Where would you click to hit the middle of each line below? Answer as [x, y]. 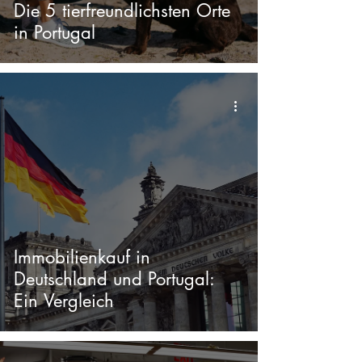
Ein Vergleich [64, 301]
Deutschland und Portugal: [114, 279]
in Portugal [55, 32]
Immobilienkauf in [82, 257]
